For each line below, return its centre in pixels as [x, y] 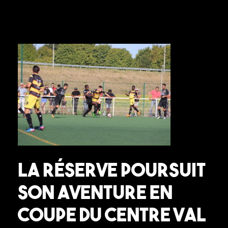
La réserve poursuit [112, 170]
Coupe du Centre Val [112, 215]
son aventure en [95, 192]
